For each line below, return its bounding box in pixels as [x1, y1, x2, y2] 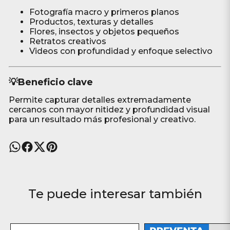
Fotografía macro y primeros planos [29, 7, 179, 17]
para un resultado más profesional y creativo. [8, 114, 196, 124]
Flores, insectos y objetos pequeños [29, 27, 179, 36]
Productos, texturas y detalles [29, 17, 154, 27]
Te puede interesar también [28, 186, 202, 201]
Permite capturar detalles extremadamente [8, 95, 191, 105]
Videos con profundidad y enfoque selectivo [29, 46, 213, 56]
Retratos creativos [29, 36, 106, 46]
